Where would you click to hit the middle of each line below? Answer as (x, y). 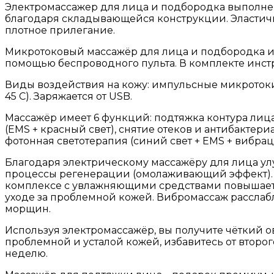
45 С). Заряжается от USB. (68, 97)
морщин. (28, 209)
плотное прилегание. (60, 31)
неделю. (26, 254)
